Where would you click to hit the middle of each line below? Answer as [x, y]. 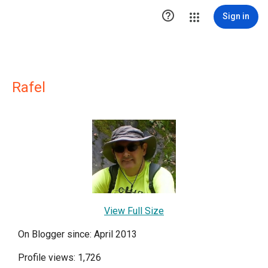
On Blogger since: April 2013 [77, 234]
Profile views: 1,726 [60, 258]
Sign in [236, 16]
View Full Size [134, 211]
